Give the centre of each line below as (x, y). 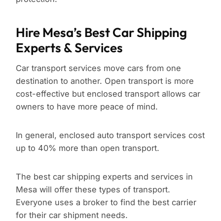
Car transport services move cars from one (98, 68)
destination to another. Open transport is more (105, 81)
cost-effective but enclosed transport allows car (108, 94)
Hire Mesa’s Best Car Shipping (101, 33)
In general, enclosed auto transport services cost (110, 135)
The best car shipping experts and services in (104, 177)
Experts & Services (69, 48)
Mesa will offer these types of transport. (93, 190)
